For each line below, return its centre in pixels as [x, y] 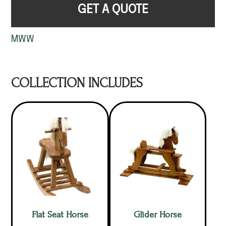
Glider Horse [158, 214]
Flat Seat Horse [60, 214]
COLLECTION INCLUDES [77, 83]
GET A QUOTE [113, 10]
